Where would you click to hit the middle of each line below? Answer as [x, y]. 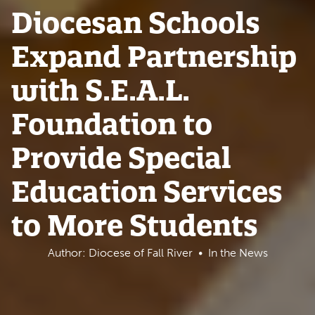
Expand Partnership [154, 57]
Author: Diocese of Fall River [120, 253]
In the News [236, 253]
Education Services [147, 192]
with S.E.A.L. [101, 90]
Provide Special [121, 158]
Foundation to [112, 124]
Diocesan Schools [136, 23]
